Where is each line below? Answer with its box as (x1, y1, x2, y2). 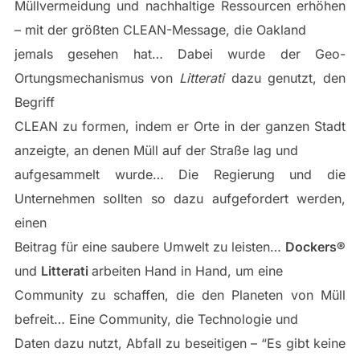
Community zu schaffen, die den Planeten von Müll (14, 287, 346, 303)
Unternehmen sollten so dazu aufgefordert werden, (14, 190, 346, 207)
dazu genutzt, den (231, 70, 346, 86)
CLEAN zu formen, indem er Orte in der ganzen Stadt (14, 118, 346, 134)
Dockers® (285, 239, 346, 255)
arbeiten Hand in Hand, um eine (91, 263, 283, 279)
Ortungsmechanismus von (14, 70, 180, 86)
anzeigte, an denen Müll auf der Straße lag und (14, 142, 298, 158)
